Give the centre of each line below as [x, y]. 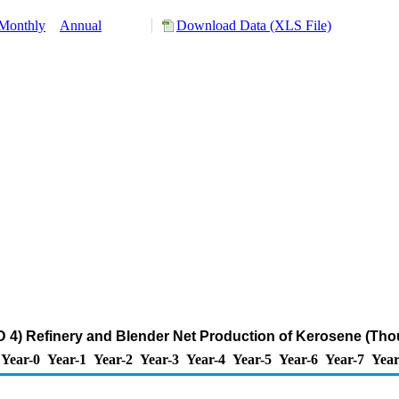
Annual [81, 25]
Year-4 [206, 359]
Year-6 [298, 359]
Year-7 [345, 359]
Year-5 [252, 359]
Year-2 [113, 359]
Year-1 [67, 359]
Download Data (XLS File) [254, 25]
